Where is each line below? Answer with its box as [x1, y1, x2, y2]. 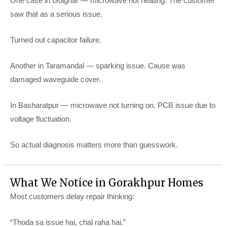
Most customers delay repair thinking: [10, 192, 134, 201]
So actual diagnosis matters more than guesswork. [10, 140, 178, 149]
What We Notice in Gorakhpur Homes [10, 176, 203, 189]
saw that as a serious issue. [10, 9, 104, 18]
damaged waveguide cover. [10, 74, 101, 84]
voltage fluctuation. [10, 114, 71, 123]
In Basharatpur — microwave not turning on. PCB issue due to [10, 100, 215, 109]
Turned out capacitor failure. [10, 35, 101, 44]
